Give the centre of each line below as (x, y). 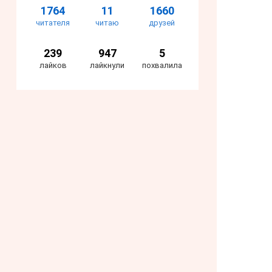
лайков (53, 66)
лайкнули (107, 66)
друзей (162, 23)
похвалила (162, 66)
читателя (53, 23)
